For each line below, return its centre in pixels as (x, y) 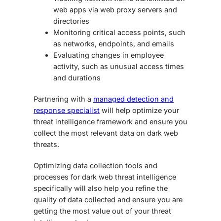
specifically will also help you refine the (101, 188)
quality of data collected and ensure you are (108, 200)
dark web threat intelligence (129, 177)
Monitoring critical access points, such (119, 33)
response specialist (67, 110)
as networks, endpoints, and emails (114, 44)
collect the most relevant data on (90, 133)
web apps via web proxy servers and (115, 10)
